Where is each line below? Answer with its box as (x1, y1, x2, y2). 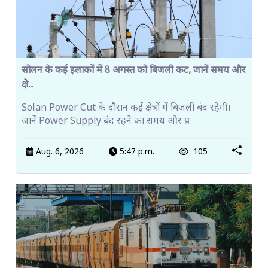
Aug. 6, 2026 (33, 146, 84, 158)
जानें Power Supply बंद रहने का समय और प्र (22, 115, 190, 129)
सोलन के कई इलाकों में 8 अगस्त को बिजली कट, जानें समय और (22, 65, 246, 78)
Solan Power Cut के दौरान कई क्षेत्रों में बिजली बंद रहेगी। (22, 102, 231, 115)
